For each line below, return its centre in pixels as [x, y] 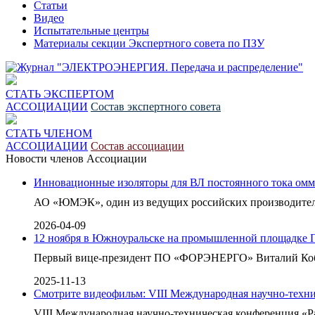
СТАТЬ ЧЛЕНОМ [49, 133]
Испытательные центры [91, 30]
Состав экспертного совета [156, 106]
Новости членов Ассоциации [76, 158]
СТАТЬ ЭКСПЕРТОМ [60, 94]
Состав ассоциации [137, 146]
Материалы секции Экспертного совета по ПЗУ [149, 43]
